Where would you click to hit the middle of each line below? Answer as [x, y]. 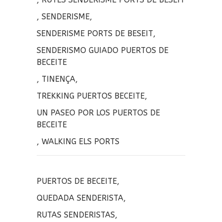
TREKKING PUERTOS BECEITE [91, 96]
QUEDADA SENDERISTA [80, 198]
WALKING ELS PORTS [81, 141]
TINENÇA [58, 79]
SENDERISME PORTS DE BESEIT [95, 33]
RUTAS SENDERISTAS [76, 215]
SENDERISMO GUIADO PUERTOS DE [103, 50]
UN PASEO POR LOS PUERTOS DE [98, 112]
